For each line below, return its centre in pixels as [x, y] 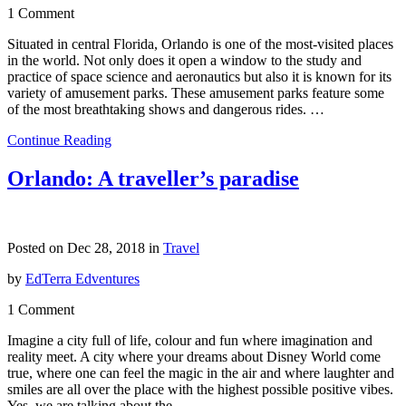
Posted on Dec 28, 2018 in [85, 248]
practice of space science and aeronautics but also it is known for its [199, 77]
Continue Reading [59, 140]
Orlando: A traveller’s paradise [153, 179]
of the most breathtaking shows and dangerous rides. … [166, 110]
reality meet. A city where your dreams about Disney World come [194, 357]
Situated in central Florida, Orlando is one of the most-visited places [200, 44]
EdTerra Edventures [82, 279]
